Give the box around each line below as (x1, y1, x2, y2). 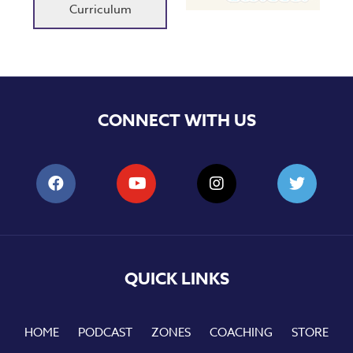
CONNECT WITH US (97, 109, 256, 132)
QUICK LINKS (124, 267, 229, 291)
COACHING (210, 324, 273, 341)
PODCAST (78, 324, 132, 341)
